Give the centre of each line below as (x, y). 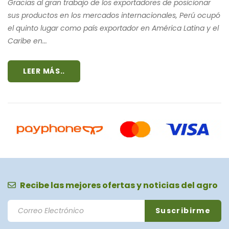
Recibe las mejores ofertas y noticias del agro (119, 185)
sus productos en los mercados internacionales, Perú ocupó (114, 15)
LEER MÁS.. (44, 71)
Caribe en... (27, 41)
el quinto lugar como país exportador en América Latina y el (113, 28)
